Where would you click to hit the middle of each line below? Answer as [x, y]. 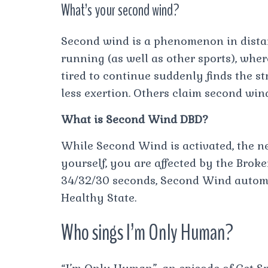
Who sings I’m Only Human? [147, 233]
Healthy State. [99, 197]
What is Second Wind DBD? [135, 119]
